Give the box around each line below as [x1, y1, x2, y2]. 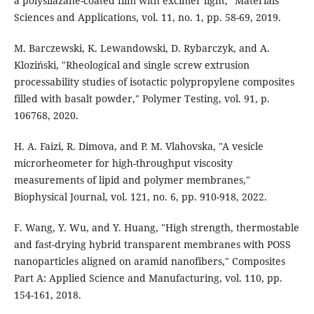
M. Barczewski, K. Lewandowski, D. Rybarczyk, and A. [13, 41, 270, 55]
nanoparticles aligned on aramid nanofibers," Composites [13, 254, 285, 268]
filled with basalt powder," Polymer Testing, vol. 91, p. [13, 91, 270, 105]
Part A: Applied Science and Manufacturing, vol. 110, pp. [13, 271, 282, 285]
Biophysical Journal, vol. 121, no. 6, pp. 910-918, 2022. [13, 189, 267, 203]
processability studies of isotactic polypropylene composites [13, 74, 294, 88]
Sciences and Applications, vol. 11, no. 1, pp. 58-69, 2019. [13, 10, 281, 24]
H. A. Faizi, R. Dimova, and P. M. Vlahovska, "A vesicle [13, 139, 264, 153]
